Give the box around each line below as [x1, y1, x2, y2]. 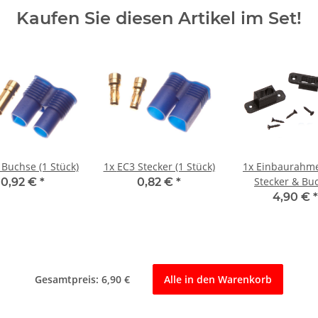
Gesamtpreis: [35, 273, 102, 287]
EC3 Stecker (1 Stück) [116, 160, 215, 174]
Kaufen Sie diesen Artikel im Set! [16, 8, 302, 29]
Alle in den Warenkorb [164, 273, 272, 287]
